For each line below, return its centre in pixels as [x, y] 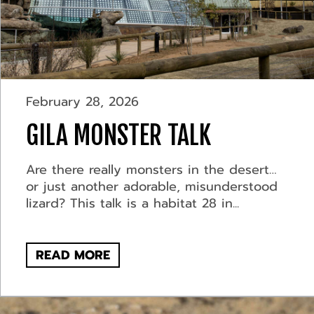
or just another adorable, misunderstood [151, 187]
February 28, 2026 [82, 102]
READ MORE [73, 255]
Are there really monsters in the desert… [151, 170]
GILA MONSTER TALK [118, 136]
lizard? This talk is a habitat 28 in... [132, 204]
